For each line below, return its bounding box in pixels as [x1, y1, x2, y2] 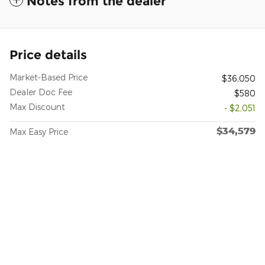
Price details [9, 47, 87, 63]
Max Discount [9, 102, 65, 112]
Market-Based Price [9, 72, 88, 83]
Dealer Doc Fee [9, 87, 72, 98]
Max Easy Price [9, 127, 68, 137]
